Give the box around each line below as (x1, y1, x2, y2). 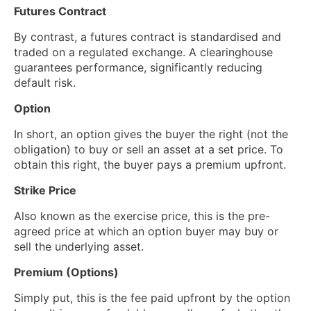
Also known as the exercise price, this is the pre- (14, 209, 270, 224)
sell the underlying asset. (14, 239, 144, 254)
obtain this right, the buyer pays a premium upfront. (14, 158, 286, 172)
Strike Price (14, 183, 76, 198)
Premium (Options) (14, 265, 119, 280)
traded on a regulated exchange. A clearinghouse (14, 45, 273, 60)
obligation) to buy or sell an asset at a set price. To (14, 142, 283, 157)
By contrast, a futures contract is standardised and (14, 30, 281, 44)
